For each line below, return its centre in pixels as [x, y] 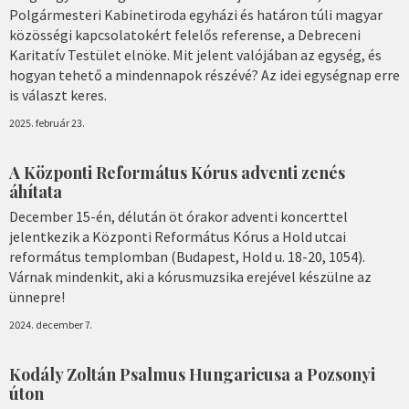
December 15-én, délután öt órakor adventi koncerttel [178, 216]
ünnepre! [37, 296]
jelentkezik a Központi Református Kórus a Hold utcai [178, 236]
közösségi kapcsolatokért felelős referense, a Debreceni [185, 35]
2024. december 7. [51, 324]
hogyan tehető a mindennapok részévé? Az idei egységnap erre [204, 75]
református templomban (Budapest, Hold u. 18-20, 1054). [187, 256]
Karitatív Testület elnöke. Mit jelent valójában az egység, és [195, 55]
